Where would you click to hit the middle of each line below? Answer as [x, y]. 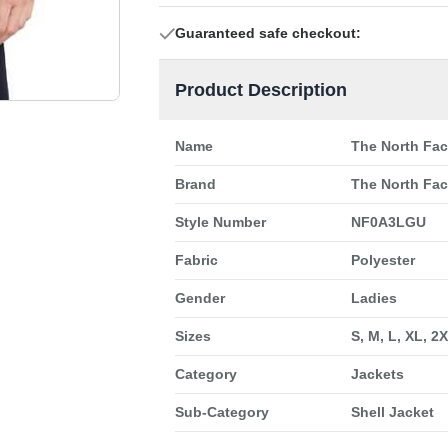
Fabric [196, 260]
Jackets [377, 374]
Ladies [373, 298]
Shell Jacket [392, 412]
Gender [199, 298]
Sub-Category [221, 412]
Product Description [260, 90]
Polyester [382, 260]
